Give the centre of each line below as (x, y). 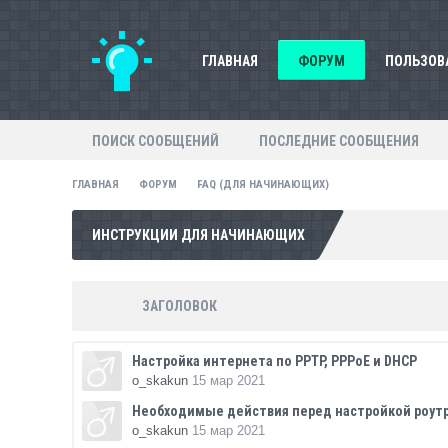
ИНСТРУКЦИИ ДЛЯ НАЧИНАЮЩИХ (198, 235)
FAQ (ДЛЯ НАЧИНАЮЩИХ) (263, 184)
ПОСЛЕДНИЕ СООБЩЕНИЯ (339, 141)
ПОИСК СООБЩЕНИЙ (155, 141)
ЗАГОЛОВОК (179, 306)
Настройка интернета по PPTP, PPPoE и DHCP (274, 361)
